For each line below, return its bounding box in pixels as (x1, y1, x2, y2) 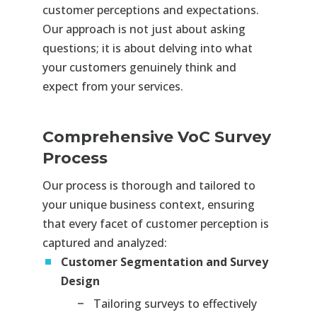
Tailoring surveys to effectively (93, 296, 257, 312)
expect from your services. (42, 79, 183, 95)
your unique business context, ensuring (42, 197, 255, 213)
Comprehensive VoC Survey (42, 127, 271, 147)
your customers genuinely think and (42, 59, 236, 76)
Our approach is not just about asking (42, 21, 246, 38)
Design (60, 273, 100, 289)
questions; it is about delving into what (42, 40, 253, 57)
